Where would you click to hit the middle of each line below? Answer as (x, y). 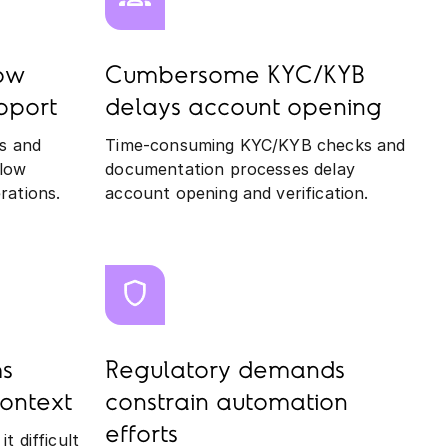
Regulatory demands (225, 371)
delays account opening (244, 108)
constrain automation (227, 403)
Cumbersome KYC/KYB (235, 76)
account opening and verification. (237, 192)
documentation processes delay (230, 168)
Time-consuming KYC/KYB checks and (255, 144)
